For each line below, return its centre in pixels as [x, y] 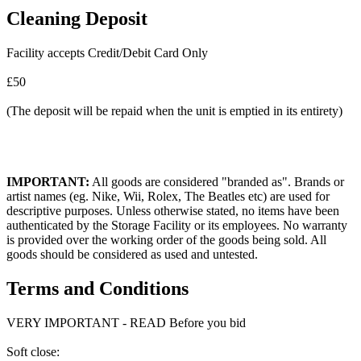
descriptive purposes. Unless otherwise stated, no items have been [173, 211]
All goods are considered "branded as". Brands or [217, 182]
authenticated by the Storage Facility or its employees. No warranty [177, 226]
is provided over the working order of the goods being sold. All [166, 240]
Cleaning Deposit [77, 19]
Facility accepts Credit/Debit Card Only [107, 53]
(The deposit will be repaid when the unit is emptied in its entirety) [174, 111]
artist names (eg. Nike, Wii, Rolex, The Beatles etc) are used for [168, 197]
